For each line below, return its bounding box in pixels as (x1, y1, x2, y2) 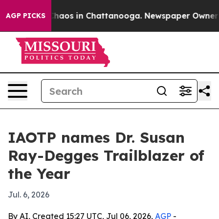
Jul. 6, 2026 (8, 190, 49, 199)
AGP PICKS (6, 11, 45, 20)
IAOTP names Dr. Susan (8, 128, 185, 147)
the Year (8, 164, 70, 183)
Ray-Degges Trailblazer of (8, 146, 204, 165)
